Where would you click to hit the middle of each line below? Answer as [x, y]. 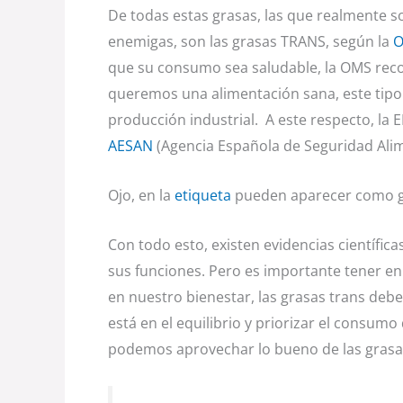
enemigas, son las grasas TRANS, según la [249, 42]
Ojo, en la [141, 196]
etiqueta [203, 196]
